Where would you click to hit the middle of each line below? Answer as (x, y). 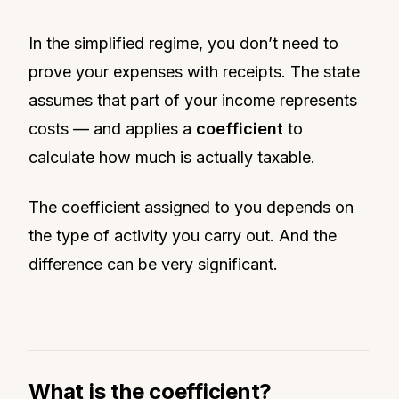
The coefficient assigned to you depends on (191, 207)
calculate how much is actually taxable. (172, 157)
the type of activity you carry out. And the (183, 235)
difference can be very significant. (153, 264)
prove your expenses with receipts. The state (194, 71)
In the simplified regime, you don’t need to (183, 43)
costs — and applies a (112, 128)
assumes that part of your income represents (193, 100)
